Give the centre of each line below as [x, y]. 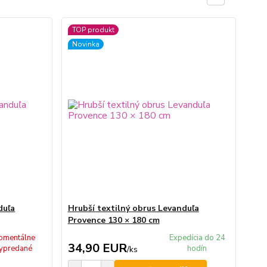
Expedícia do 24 [197, 238]
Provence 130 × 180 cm [114, 220]
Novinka [86, 44]
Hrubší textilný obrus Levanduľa [133, 208]
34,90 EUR [97, 248]
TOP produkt [93, 30]
